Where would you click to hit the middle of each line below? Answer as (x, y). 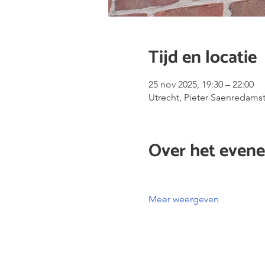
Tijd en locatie (202, 58)
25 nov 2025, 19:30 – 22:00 (201, 84)
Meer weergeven (183, 199)
